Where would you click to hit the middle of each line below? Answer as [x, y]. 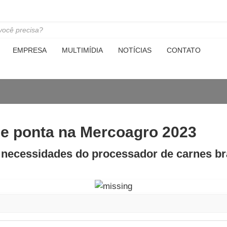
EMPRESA [30, 50]
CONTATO [184, 50]
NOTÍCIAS [135, 50]
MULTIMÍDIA [82, 50]
